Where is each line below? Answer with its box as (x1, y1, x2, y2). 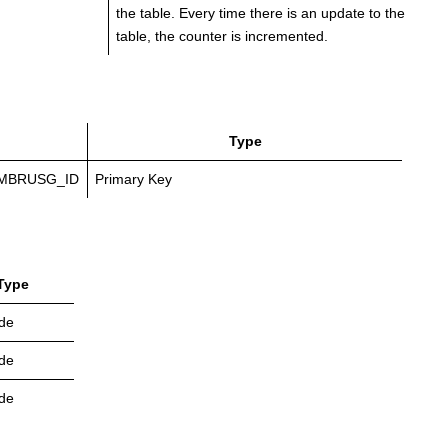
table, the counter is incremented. (116, 27, 328, 44)
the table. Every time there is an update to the (116, 4, 405, 21)
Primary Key (95, 171, 172, 188)
